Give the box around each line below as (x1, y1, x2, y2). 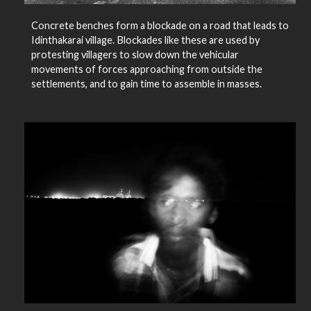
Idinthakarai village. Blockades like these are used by (31, 33, 260, 46)
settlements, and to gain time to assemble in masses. (31, 77, 262, 90)
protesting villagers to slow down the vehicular (31, 48, 239, 60)
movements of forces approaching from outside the (31, 62, 262, 75)
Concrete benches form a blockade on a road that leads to (31, 19, 289, 31)
